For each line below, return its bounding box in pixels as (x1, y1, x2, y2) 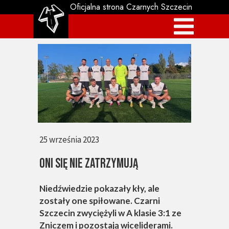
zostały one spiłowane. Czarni (39, 195, 160, 206)
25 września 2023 (39, 134, 99, 145)
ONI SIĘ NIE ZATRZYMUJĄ (39, 156, 138, 172)
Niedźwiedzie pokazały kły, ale (39, 183, 159, 194)
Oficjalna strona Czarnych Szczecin (70, 1, 192, 13)
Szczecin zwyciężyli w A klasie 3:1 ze (39, 208, 181, 218)
